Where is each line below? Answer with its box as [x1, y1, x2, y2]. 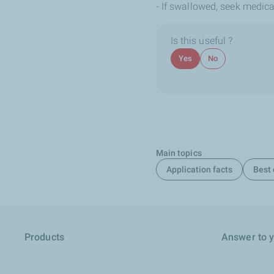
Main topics [155, 147, 202, 158]
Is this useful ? [170, 34, 233, 46]
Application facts [166, 164, 232, 174]
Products [24, 231, 64, 243]
